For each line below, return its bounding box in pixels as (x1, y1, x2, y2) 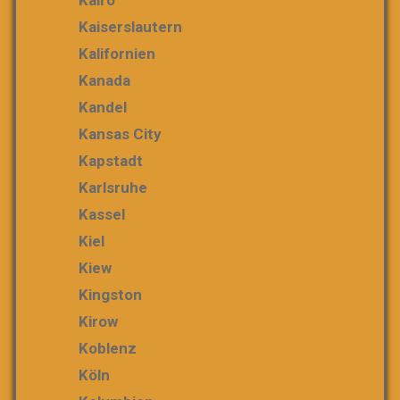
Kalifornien (79, 44, 155, 62)
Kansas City (79, 124, 162, 143)
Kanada (79, 71, 130, 89)
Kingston (79, 285, 142, 304)
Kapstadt (79, 151, 143, 170)
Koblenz (79, 338, 137, 357)
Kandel (79, 97, 127, 116)
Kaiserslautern (79, 17, 182, 36)
